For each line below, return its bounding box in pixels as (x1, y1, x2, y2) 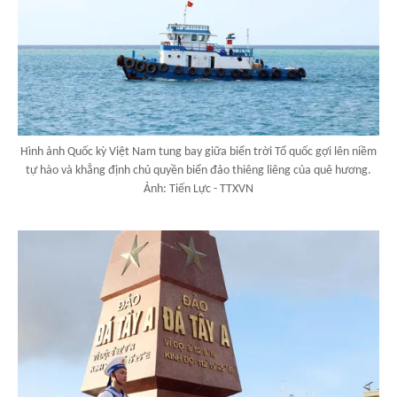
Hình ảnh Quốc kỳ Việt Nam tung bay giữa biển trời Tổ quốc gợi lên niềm (20, 145, 377, 160)
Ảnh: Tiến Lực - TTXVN (144, 183, 253, 197)
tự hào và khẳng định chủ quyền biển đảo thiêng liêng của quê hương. (26, 164, 371, 178)
